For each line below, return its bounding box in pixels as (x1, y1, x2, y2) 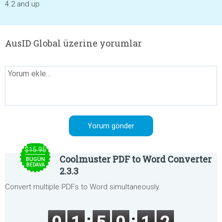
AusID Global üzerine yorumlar (5, 37, 142, 49)
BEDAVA (26, 162, 45, 167)
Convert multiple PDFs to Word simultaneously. (5, 182, 161, 191)
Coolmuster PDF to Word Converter (59, 153, 212, 165)
